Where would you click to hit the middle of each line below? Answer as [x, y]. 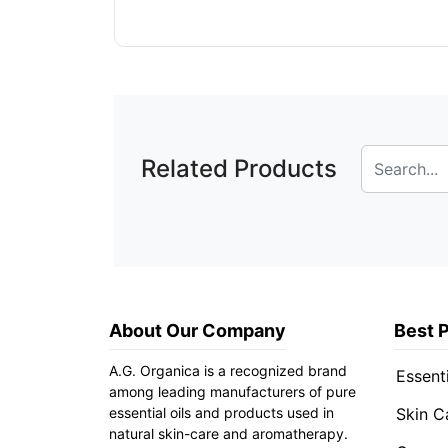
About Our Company [197, 330]
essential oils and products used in [221, 412]
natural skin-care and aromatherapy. [228, 433]
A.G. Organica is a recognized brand [228, 370]
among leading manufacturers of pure [232, 391]
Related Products [239, 168]
